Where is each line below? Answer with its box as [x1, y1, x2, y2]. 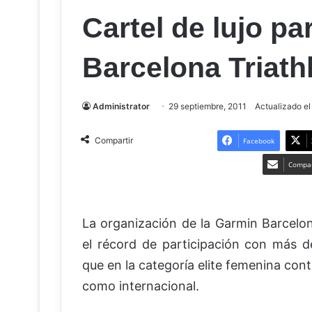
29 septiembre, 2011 [169, 100, 247, 111]
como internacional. [82, 278, 199, 293]
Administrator [93, 100, 150, 111]
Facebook [242, 135, 274, 146]
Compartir [95, 134, 133, 146]
